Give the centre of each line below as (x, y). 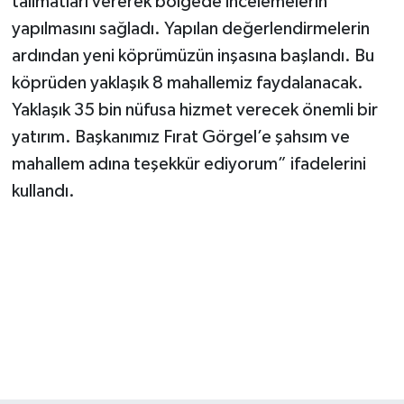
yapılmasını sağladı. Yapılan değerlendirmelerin (190, 28)
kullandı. (43, 191)
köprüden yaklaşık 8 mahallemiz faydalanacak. (187, 83)
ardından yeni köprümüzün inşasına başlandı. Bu (193, 55)
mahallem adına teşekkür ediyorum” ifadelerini (188, 164)
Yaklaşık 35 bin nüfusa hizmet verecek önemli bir (194, 110)
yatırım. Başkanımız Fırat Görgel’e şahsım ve (180, 137)
